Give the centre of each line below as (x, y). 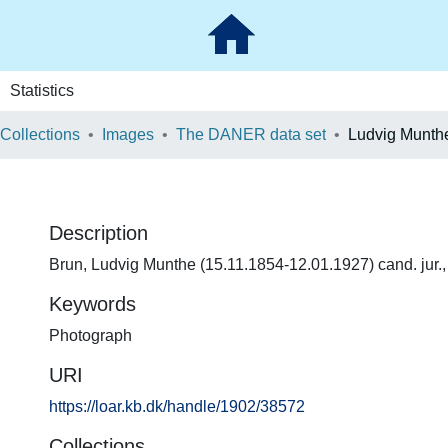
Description (98, 233)
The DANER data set (251, 134)
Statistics (41, 90)
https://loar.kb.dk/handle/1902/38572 (177, 406)
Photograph (90, 335)
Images (128, 134)
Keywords (92, 304)
